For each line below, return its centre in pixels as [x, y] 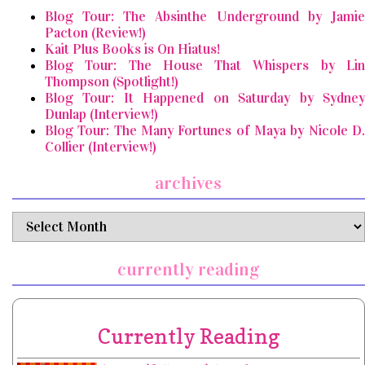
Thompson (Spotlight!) [112, 81]
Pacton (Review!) [95, 33]
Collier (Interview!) [101, 147]
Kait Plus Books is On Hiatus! [132, 49]
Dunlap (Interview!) [101, 114]
